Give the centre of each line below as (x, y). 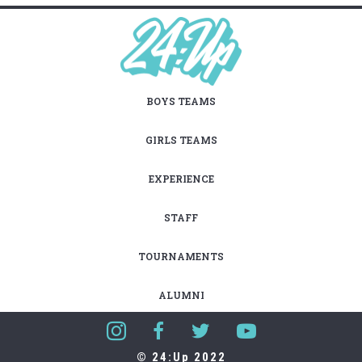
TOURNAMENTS (181, 257)
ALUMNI (181, 295)
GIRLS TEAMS (181, 140)
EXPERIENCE (181, 179)
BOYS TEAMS (181, 101)
